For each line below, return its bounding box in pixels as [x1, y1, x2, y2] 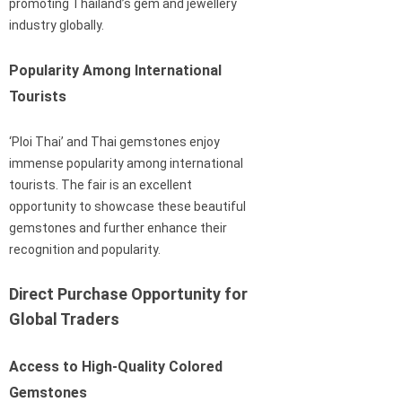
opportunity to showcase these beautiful [9, 199, 246, 214]
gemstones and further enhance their [9, 221, 227, 236]
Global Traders [9, 310, 119, 329]
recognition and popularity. [9, 242, 161, 258]
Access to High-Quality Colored [9, 358, 223, 376]
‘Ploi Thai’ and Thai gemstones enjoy [9, 135, 220, 150]
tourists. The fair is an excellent [9, 178, 192, 193]
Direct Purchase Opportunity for [9, 284, 248, 304]
